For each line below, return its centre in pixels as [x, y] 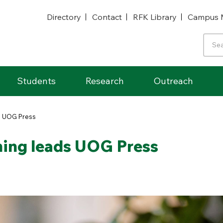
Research [105, 81]
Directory [64, 17]
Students [36, 81]
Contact [107, 17]
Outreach [173, 81]
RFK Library [155, 17]
